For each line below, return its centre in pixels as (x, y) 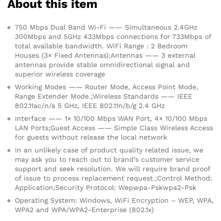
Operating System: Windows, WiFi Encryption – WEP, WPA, (114, 200)
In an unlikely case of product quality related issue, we (109, 150)
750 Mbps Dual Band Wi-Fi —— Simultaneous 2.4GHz (106, 27)
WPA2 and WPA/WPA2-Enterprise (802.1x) (84, 210)
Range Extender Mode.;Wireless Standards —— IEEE (104, 96)
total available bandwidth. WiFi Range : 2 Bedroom (101, 46)
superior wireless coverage (60, 74)
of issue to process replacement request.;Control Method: (113, 178)
